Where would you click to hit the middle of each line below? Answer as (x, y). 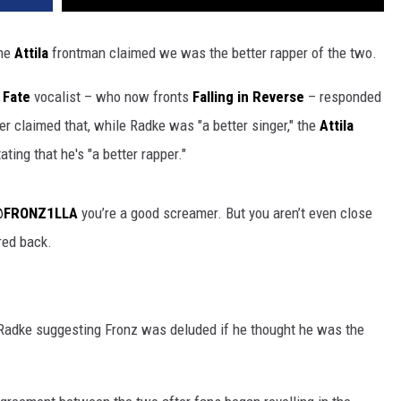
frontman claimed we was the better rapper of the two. (213, 53)
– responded (343, 97)
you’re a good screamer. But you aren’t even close (227, 213)
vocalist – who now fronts (111, 97)
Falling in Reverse (248, 97)
